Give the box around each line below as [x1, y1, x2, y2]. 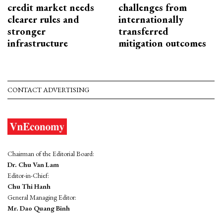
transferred [118, 24, 168, 38]
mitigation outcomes [118, 36, 206, 50]
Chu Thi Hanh [7, 181, 51, 191]
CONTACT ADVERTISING [7, 85, 89, 94]
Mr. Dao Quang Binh [7, 203, 70, 213]
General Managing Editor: [7, 192, 76, 202]
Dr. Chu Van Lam [7, 160, 59, 169]
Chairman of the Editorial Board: [7, 149, 94, 158]
